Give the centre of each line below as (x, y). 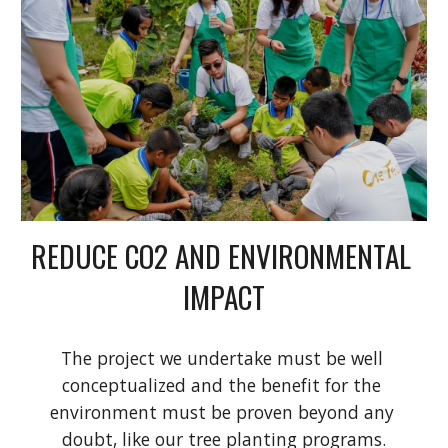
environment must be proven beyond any (221, 411)
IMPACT (224, 296)
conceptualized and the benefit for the (221, 384)
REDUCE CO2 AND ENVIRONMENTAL (220, 255)
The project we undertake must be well (221, 357)
